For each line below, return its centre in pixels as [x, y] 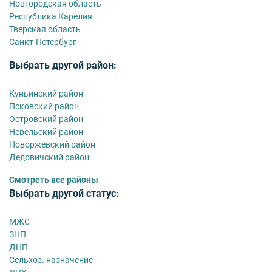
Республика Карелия [51, 16]
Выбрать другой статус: [64, 193]
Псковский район [44, 106]
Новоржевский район [52, 144]
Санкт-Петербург [43, 42]
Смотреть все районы [54, 179]
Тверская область [45, 29]
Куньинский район [46, 93]
